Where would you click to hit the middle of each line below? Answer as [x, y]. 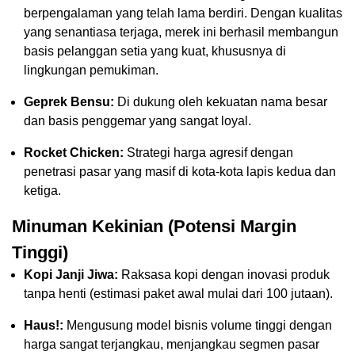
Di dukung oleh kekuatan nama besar [221, 102]
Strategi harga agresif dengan [208, 153]
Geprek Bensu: [69, 102]
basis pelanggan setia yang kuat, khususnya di [155, 52]
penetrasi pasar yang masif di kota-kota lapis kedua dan [180, 172]
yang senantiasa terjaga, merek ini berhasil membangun [181, 32]
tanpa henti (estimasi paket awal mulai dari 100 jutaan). [178, 294]
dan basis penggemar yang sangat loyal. [137, 121]
